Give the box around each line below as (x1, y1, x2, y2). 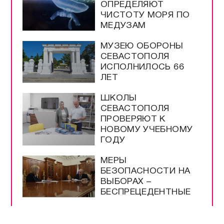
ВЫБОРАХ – (100, 178, 151, 186)
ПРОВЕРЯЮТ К (100, 115, 165, 123)
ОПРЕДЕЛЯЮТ (100, 1, 164, 9)
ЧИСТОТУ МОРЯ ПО (100, 11, 190, 19)
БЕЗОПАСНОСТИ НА (100, 167, 190, 175)
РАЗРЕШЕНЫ (100, 209, 157, 217)
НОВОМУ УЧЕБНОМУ (100, 126, 193, 134)
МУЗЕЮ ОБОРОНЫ (100, 42, 183, 50)
